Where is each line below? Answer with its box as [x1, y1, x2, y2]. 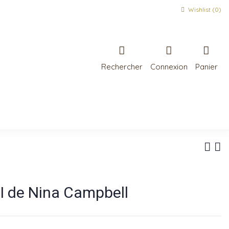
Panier [195, 61, 218, 72]
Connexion [150, 61, 188, 72]
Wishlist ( [187, 6, 215, 13]
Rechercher [101, 61, 143, 72]
